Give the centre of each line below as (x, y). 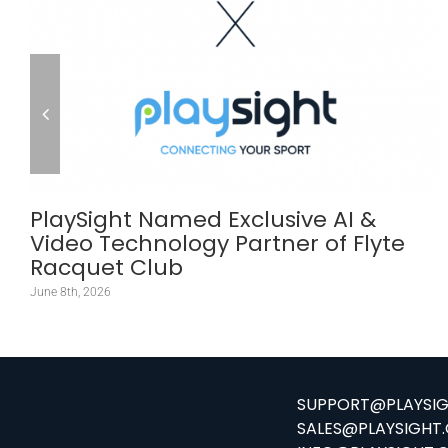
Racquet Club (106, 268)
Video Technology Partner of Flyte (217, 244)
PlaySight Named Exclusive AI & (203, 220)
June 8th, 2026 (70, 292)
